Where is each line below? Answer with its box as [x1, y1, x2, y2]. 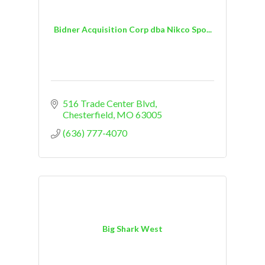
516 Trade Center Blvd [63, 98, 155, 109]
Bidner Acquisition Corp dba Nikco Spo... [53, 24, 212, 34]
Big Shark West [102, 223, 163, 234]
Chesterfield [63, 109, 113, 121]
